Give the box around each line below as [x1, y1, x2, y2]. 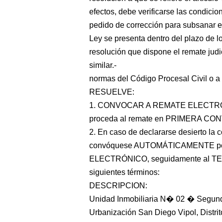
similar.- [89, 61, 116, 69]
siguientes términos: [89, 168, 160, 176]
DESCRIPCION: [89, 181, 147, 190]
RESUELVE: [89, 88, 134, 96]
